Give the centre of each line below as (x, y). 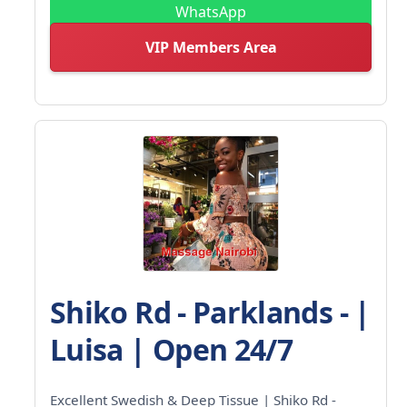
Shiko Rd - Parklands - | (210, 312)
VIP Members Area (211, 47)
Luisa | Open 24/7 (172, 349)
